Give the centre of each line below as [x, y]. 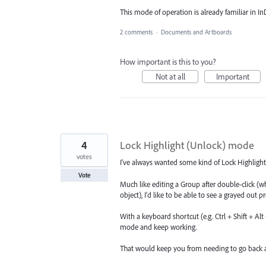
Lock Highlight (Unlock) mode [187, 145]
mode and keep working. [159, 227]
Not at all [170, 77]
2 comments [136, 32]
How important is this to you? [168, 62]
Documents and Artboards [196, 32]
